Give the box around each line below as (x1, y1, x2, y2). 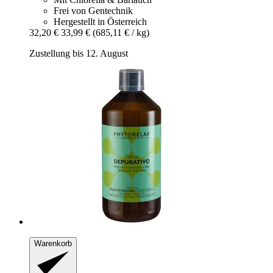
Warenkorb (34, 239, 72, 249)
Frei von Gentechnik (54, 5, 133, 16)
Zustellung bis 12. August (29, 48, 128, 59)
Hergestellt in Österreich (54, 16, 147, 27)
